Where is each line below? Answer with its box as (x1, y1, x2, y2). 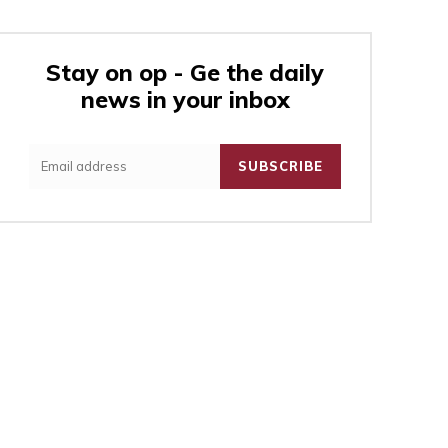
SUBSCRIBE (237, 158, 323, 175)
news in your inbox (80, 85, 290, 115)
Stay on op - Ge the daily (46, 58, 325, 88)
